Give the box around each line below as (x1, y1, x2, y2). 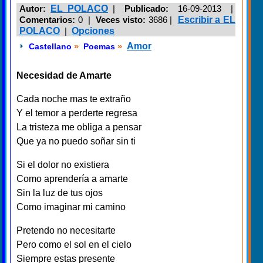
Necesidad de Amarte (16, 70, 112, 81)
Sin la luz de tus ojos (16, 188, 103, 198)
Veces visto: (96, 15, 146, 25)
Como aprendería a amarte (16, 174, 128, 184)
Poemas (83, 42, 115, 52)
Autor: (19, 4, 50, 14)
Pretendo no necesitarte (16, 225, 116, 236)
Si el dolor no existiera (16, 160, 109, 170)
